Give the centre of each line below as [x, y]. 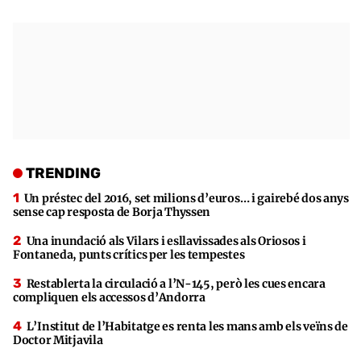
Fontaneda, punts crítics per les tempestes [129, 255]
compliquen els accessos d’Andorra [109, 298]
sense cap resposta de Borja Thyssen [112, 212]
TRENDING [63, 174]
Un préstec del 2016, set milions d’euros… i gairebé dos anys [186, 199]
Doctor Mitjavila [58, 340]
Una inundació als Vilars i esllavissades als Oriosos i [166, 241]
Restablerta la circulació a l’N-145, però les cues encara [176, 284]
